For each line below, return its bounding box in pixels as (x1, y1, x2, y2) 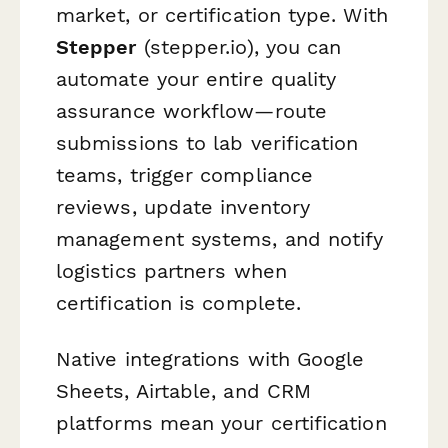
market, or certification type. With (56, 3, 388, 28)
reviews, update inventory (56, 195, 311, 220)
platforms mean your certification (56, 410, 387, 435)
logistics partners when (56, 259, 287, 284)
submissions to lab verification (56, 131, 359, 156)
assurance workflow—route (56, 99, 327, 124)
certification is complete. (56, 291, 302, 316)
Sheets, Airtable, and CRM (56, 378, 312, 403)
